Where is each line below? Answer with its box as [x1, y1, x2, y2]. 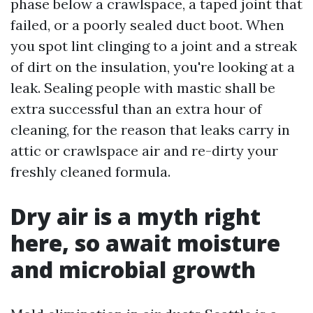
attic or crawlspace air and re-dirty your [10, 142, 278, 160]
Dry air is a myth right [10, 201, 261, 232]
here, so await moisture [10, 228, 280, 259]
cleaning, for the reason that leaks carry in [10, 121, 290, 139]
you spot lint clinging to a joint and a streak [10, 37, 297, 55]
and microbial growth [10, 254, 256, 285]
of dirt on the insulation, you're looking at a [10, 58, 295, 76]
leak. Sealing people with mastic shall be [10, 79, 275, 97]
